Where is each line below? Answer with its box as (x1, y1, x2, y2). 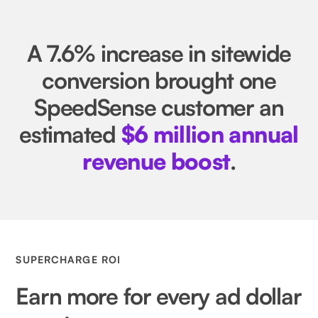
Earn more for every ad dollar (16, 282, 302, 311)
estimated (19, 120, 121, 149)
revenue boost (82, 147, 231, 176)
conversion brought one (42, 66, 276, 95)
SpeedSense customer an (34, 93, 284, 122)
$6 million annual (121, 120, 299, 149)
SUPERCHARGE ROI (16, 253, 121, 266)
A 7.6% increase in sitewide (26, 39, 292, 68)
